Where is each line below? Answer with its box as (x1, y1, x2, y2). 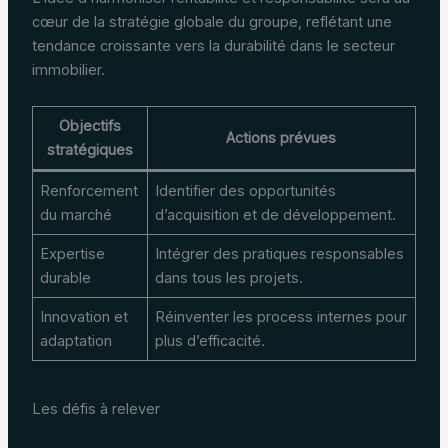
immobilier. (31, 61, 105, 80)
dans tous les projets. (155, 268, 304, 287)
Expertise (40, 244, 106, 263)
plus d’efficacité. (155, 331, 266, 350)
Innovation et (40, 307, 129, 326)
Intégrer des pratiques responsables (155, 244, 405, 263)
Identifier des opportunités (155, 181, 337, 200)
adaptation (40, 331, 113, 350)
